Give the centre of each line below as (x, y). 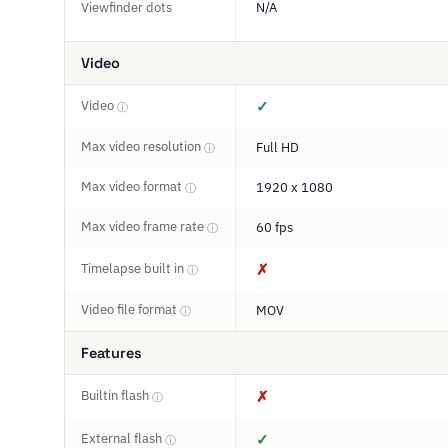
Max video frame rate (144, 226)
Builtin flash (116, 395)
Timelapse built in (134, 268)
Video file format (130, 309)
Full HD (277, 147)
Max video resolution (142, 146)
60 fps (274, 227)
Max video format (133, 186)
